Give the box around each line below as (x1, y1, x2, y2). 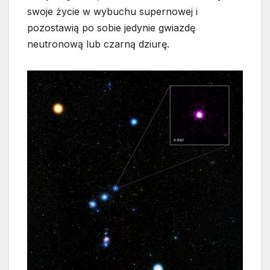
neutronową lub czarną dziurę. (27, 38, 169, 51)
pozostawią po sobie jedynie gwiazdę (27, 22, 195, 34)
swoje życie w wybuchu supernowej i (27, 5, 198, 18)
